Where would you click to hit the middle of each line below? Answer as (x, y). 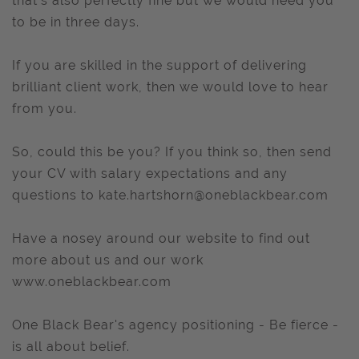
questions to (55, 195)
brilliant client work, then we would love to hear (170, 87)
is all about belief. (71, 347)
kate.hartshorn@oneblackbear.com (214, 195)
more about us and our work (108, 260)
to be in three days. (76, 22)
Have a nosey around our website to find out (161, 238)
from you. (44, 109)
